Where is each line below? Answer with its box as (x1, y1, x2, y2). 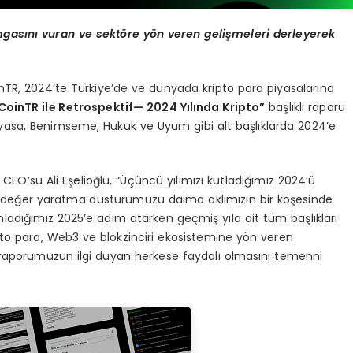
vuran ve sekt (42, 25, 121, 42)
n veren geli (156, 25, 226, 42)
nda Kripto (196, 98, 260, 115)
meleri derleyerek (232, 25, 336, 42)
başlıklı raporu (265, 98, 346, 115)
